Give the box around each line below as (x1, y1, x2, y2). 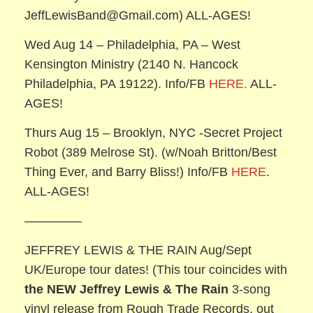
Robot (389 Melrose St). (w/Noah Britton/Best (24, 145, 277, 159)
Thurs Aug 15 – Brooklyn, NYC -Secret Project (24, 125, 283, 140)
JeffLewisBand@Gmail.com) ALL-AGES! (24, 8, 252, 22)
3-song (232, 282, 271, 297)
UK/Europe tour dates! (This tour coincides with (24, 263, 288, 277)
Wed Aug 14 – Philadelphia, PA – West (24, 37, 241, 52)
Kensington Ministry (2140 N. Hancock (24, 57, 239, 71)
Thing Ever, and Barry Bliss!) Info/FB (24, 164, 232, 179)
